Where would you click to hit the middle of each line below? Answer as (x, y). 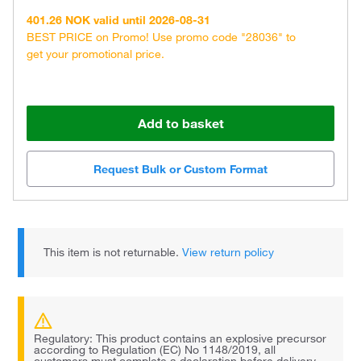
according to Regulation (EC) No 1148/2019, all (155, 349)
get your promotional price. (95, 54)
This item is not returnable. (113, 252)
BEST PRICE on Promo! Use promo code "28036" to (161, 37)
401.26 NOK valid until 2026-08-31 (118, 21)
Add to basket (180, 124)
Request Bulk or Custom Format (180, 169)
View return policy (228, 252)
